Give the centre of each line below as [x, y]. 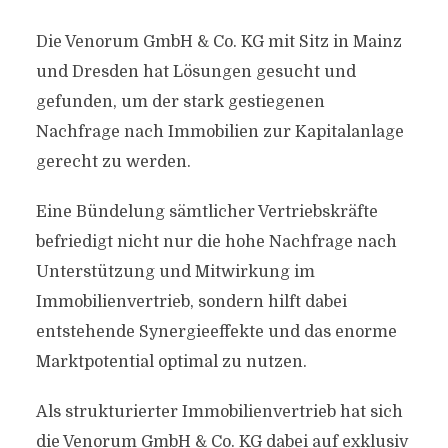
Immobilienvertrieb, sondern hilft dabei [191, 302]
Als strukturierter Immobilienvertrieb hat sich [219, 412]
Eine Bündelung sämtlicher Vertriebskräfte [206, 212]
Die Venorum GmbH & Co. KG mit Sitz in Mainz [218, 42]
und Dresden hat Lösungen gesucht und [195, 72]
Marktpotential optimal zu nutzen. [171, 362]
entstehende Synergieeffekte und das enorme [216, 332]
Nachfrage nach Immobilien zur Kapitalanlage [219, 132]
